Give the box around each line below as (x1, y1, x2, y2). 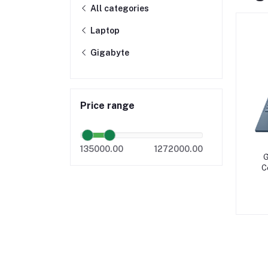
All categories (89, 4, 149, 13)
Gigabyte (89, 48, 129, 57)
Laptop (89, 26, 120, 35)
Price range (80, 100, 135, 111)
